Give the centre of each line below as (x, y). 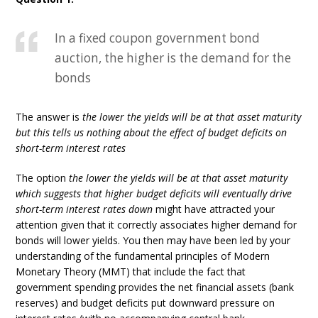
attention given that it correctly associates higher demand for (157, 225)
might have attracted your (214, 209)
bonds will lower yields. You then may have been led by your (153, 240)
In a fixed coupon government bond (158, 38)
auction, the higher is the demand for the (173, 58)
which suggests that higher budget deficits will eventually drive (154, 193)
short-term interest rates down (84, 209)
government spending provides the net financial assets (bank (155, 287)
